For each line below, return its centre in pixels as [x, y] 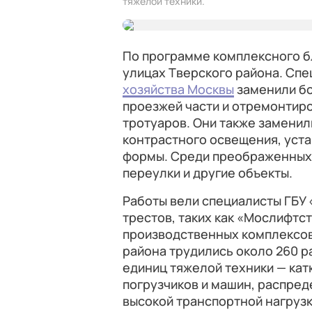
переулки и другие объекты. [208, 173]
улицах [144, 72]
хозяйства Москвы [178, 89]
